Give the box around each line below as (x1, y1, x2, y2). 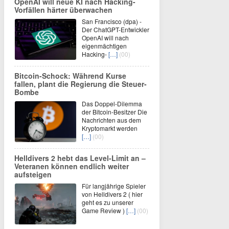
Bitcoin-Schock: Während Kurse (14, 71, 126, 81)
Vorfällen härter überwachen (14, 5, 112, 15)
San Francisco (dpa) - (82, 17, 142, 26)
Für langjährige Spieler (82, 181, 146, 190)
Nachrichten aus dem (82, 116, 141, 124)
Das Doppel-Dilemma (82, 99, 142, 108)
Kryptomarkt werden (82, 124, 138, 132)
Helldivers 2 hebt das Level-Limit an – (14, 153, 146, 163)
